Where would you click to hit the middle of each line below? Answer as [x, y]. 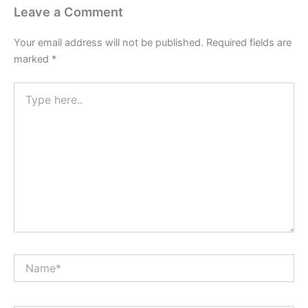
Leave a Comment [68, 11]
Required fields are [249, 42]
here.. [26, 102]
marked [33, 59]
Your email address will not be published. [109, 42]
